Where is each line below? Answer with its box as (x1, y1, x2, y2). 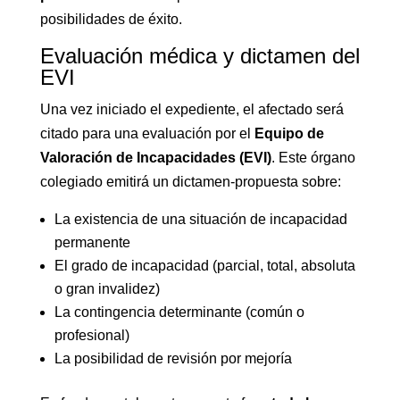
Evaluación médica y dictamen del (39, 44, 360, 68)
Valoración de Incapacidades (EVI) (39, 150, 271, 165)
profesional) (54, 328, 129, 343)
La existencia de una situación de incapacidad (54, 212, 347, 227)
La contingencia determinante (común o (54, 304, 304, 320)
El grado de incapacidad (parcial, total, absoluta (54, 258, 355, 273)
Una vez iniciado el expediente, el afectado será (39, 102, 344, 117)
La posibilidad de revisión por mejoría (54, 351, 292, 366)
